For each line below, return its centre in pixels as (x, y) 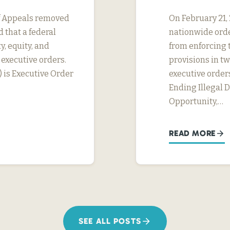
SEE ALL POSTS (110, 221)
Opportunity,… (196, 101)
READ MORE (193, 133)
